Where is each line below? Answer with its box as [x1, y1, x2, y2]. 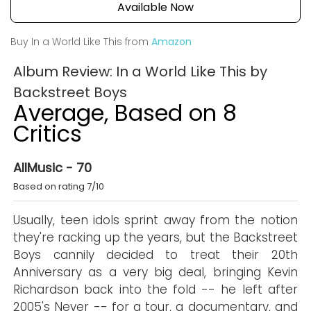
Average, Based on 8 [13, 97, 237, 128]
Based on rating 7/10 [13, 180, 105, 193]
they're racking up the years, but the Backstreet [13, 229, 298, 246]
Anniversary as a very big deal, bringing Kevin [13, 264, 298, 280]
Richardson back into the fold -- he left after [13, 281, 298, 298]
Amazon [151, 35, 192, 49]
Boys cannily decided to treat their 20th [13, 246, 298, 263]
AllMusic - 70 [13, 159, 92, 176]
